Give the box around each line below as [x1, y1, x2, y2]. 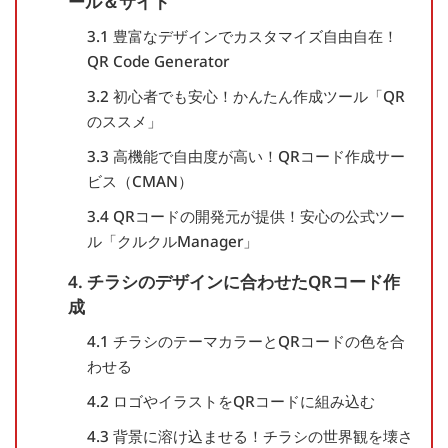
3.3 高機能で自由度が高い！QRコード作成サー [86, 146, 405, 167]
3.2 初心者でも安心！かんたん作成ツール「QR [86, 86, 405, 107]
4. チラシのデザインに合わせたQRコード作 [68, 270, 400, 294]
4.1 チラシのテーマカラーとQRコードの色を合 [86, 331, 405, 352]
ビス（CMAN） [86, 171, 193, 192]
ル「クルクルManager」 [86, 231, 258, 252]
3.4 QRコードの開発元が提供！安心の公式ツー [86, 206, 405, 227]
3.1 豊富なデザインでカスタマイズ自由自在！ [86, 26, 398, 47]
